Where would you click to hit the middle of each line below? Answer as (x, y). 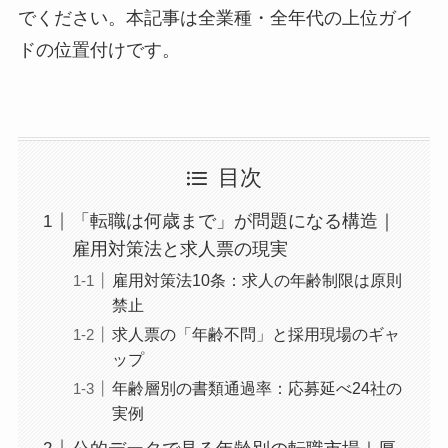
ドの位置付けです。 (98, 49)
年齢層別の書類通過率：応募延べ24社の (256, 387)
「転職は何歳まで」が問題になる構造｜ (233, 221)
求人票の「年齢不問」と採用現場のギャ (255, 333)
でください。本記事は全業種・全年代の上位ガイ (215, 17)
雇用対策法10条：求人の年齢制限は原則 (256, 279)
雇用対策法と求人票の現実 (179, 249)
